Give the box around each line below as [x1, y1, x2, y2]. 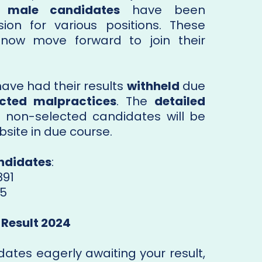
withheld [126, 78, 180, 95]
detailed [154, 93, 205, 110]
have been [120, 2, 205, 19]
